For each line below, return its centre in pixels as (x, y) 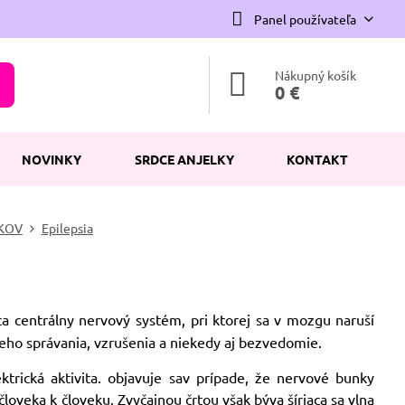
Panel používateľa (305, 19)
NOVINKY (52, 159)
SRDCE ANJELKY (184, 159)
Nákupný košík (316, 75)
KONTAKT (318, 159)
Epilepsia (67, 228)
